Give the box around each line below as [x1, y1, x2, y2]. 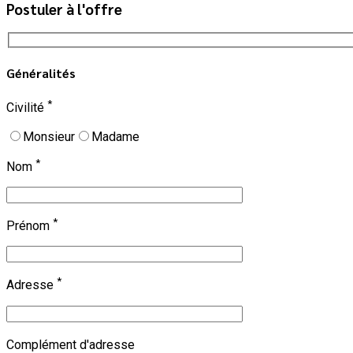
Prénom [6, 218, 53, 234]
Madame [91, 128, 139, 144]
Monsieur [23, 128, 75, 144]
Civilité [6, 100, 47, 116]
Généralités [6, 65, 76, 82]
